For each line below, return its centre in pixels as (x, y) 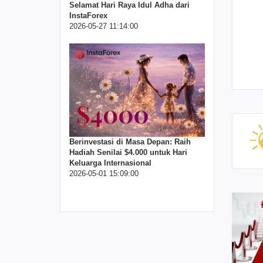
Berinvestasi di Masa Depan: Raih (130, 141)
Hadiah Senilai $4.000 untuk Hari (128, 152)
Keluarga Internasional (110, 163)
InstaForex (88, 16)
